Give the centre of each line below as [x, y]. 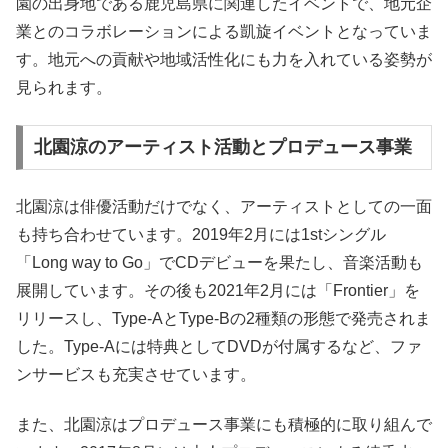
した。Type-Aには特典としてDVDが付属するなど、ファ [219, 346]
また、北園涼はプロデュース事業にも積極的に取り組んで [224, 425]
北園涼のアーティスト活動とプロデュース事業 [222, 147]
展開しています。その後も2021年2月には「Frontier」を [218, 290]
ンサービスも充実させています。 [136, 374]
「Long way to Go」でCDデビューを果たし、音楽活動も [219, 262]
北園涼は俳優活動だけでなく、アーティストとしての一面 [224, 206]
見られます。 [64, 88]
